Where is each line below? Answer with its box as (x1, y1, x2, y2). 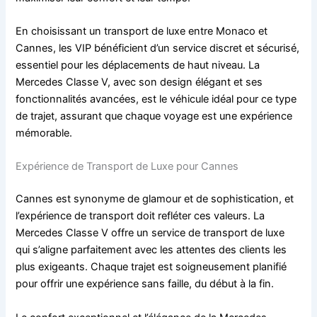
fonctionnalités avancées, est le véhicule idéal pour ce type (16, 93, 297, 106)
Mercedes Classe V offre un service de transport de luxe (16, 226, 285, 240)
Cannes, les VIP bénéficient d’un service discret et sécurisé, (16, 42, 300, 55)
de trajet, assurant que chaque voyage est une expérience (16, 110, 293, 123)
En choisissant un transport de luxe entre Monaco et (16, 25, 268, 38)
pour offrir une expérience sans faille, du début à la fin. (16, 277, 275, 291)
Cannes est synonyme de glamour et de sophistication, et (16, 192, 294, 206)
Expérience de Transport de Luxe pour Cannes (16, 160, 239, 173)
